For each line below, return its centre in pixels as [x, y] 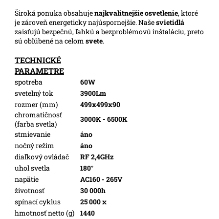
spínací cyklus [38, 201]
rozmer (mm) [36, 104]
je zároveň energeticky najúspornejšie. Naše [85, 22]
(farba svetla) [36, 124]
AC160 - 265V [101, 179]
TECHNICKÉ [38, 60]
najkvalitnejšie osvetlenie [136, 13]
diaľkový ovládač [42, 156]
